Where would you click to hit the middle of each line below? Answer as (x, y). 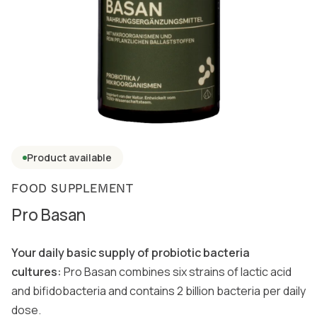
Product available (69, 157)
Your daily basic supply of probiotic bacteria (131, 253)
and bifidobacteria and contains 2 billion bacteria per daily (158, 291)
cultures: (36, 272)
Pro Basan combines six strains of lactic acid (177, 272)
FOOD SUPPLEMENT (73, 189)
